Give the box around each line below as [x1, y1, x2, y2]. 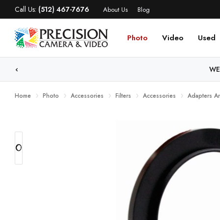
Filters [115, 91, 131, 100]
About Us [103, 4, 128, 14]
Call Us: [15, 4, 38, 14]
